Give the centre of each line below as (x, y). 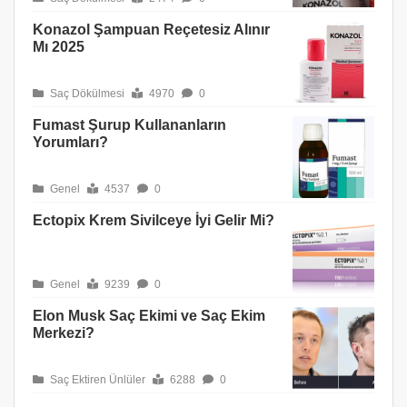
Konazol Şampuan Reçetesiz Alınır (151, 30)
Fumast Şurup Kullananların (129, 125)
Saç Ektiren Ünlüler (96, 380)
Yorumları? (70, 142)
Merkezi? (64, 333)
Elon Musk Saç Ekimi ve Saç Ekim (149, 316)
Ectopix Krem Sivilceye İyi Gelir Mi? (154, 220)
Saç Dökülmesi (86, 94)
